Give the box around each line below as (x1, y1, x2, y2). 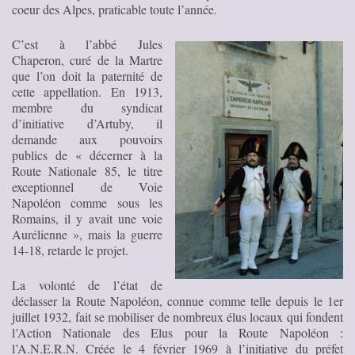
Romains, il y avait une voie (12, 209, 162, 227)
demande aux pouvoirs (12, 130, 162, 147)
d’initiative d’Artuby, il (12, 114, 162, 132)
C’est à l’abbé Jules (12, 35, 162, 52)
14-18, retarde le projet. (12, 241, 128, 258)
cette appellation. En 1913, (12, 82, 162, 100)
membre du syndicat (12, 98, 162, 116)
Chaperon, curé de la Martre (12, 51, 162, 68)
